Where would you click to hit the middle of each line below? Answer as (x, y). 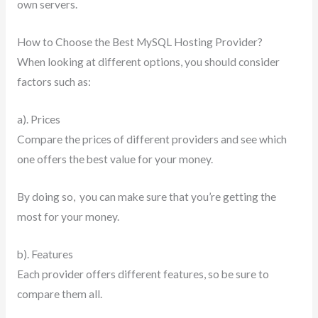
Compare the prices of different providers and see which (152, 139)
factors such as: (54, 82)
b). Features (45, 254)
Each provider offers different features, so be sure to (143, 274)
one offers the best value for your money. (115, 159)
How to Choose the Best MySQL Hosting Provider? (139, 42)
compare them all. (59, 294)
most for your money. (68, 216)
